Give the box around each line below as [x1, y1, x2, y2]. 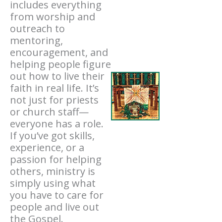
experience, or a [10, 141, 84, 154]
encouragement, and [10, 46, 108, 59]
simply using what [10, 176, 96, 190]
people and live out [10, 200, 99, 214]
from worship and [10, 10, 95, 23]
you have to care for [10, 188, 104, 202]
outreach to [10, 22, 65, 35]
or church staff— [10, 105, 89, 118]
